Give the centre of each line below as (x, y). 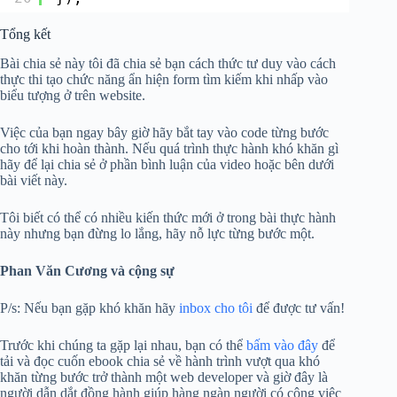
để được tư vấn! (299, 307)
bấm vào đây (282, 345)
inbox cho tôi (216, 307)
